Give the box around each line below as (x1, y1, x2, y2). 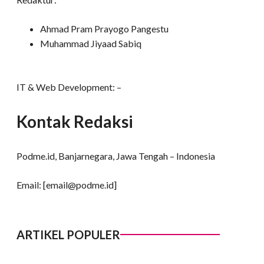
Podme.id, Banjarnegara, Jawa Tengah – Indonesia (16, 150, 215, 161)
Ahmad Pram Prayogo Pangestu (40, 23, 169, 35)
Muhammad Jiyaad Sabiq (40, 38, 141, 49)
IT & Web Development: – (16, 81, 121, 93)
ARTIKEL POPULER (16, 227, 120, 242)
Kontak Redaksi (16, 111, 133, 132)
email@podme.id (46, 179, 114, 190)
